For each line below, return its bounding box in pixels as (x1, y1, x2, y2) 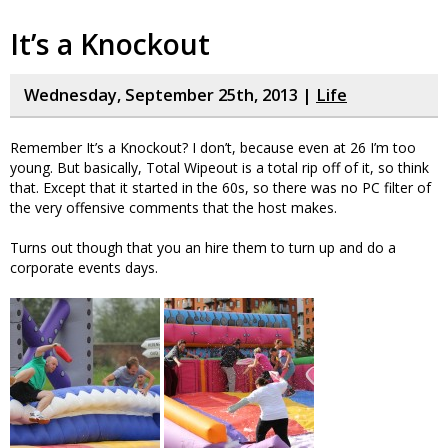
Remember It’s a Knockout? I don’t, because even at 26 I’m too (10, 137, 416, 157)
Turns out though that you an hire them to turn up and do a (10, 237, 396, 257)
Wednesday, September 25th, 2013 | (24, 83, 316, 106)
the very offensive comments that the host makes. (10, 197, 337, 217)
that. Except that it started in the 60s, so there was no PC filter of (10, 177, 431, 197)
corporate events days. (10, 257, 158, 277)
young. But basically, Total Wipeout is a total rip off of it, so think (10, 157, 429, 177)
